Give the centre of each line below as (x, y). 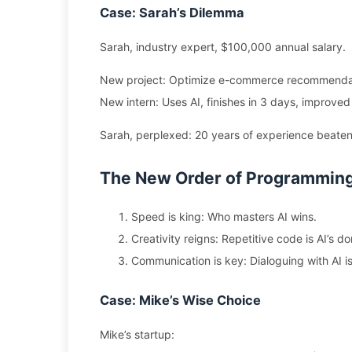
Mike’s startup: (137, 334)
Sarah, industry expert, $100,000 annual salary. (223, 47)
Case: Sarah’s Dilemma (172, 13)
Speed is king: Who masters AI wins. (224, 216)
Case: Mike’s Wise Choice (180, 300)
